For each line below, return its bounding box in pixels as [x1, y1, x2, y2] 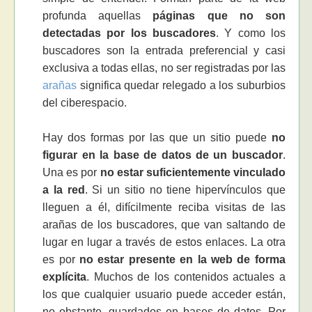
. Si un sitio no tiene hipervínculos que [84, 184, 286, 196]
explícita [42, 271, 87, 283]
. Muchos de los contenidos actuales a [86, 271, 286, 283]
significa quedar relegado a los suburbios [77, 79, 286, 92]
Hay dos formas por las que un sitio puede [42, 132, 272, 144]
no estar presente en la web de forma [75, 253, 286, 266]
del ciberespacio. [42, 97, 127, 109]
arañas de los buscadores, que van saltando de [42, 219, 286, 231]
